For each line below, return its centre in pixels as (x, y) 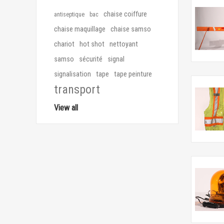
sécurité (91, 59)
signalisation (72, 74)
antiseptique (69, 14)
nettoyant (124, 44)
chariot (64, 44)
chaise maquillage (80, 29)
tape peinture (133, 74)
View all (66, 108)
